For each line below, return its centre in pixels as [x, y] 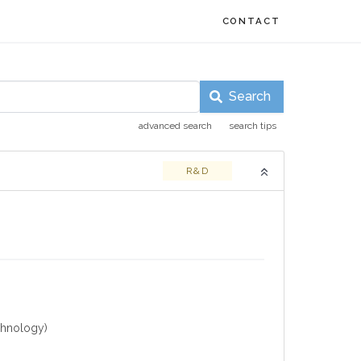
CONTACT [251, 21]
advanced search [175, 126]
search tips [253, 126]
